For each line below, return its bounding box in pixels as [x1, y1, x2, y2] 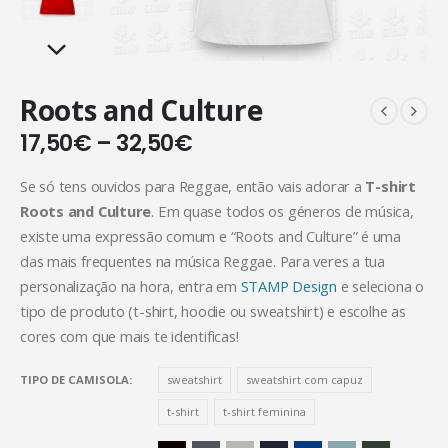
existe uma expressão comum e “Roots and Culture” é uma [20, 225, 401, 246]
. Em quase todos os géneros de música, [151, 200, 414, 221]
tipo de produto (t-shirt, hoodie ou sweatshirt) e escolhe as [20, 300, 406, 321]
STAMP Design [240, 275, 337, 296]
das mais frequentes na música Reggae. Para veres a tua [20, 250, 385, 271]
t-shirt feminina [223, 404, 306, 420]
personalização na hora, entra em [20, 275, 241, 296]
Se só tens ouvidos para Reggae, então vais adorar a [20, 175, 366, 196]
